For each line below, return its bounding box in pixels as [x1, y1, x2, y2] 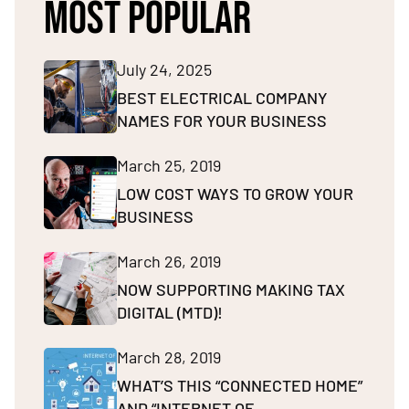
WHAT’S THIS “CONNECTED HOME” [117, 375, 362, 396]
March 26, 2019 [117, 251, 221, 272]
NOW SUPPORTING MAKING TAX [117, 279, 345, 300]
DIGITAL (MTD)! [117, 302, 223, 323]
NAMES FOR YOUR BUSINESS [117, 110, 327, 131]
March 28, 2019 [117, 347, 221, 368]
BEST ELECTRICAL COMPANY [117, 88, 328, 109]
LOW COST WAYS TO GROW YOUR [117, 184, 353, 204]
